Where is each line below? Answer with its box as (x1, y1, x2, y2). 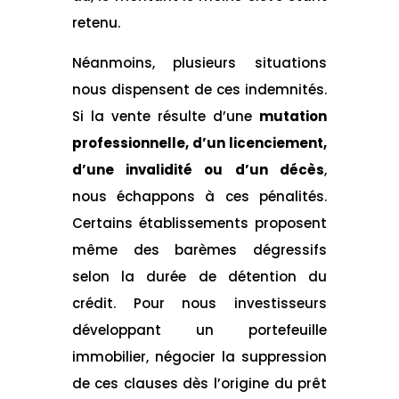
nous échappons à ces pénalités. (71, 186, 328, 206)
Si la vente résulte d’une (71, 106, 260, 126)
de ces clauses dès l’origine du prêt (71, 373, 328, 393)
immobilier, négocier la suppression (71, 346, 328, 366)
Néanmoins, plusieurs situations (71, 53, 328, 72)
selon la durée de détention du (71, 266, 328, 286)
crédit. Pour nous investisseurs (71, 293, 328, 313)
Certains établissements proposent (71, 213, 328, 232)
